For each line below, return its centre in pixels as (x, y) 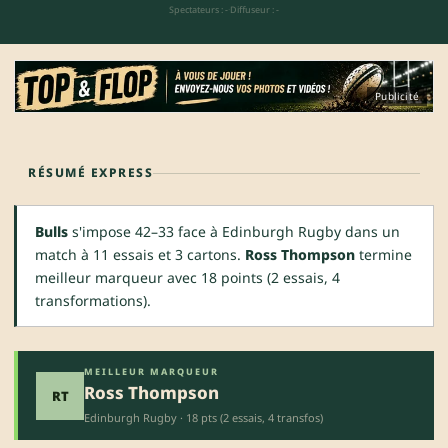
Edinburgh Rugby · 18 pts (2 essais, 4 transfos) (203, 418)
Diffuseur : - (254, 9)
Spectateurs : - (198, 9)
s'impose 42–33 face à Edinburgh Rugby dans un (234, 232)
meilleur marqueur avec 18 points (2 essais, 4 (187, 278)
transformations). (93, 301)
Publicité (397, 96)
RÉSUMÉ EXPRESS (90, 173)
